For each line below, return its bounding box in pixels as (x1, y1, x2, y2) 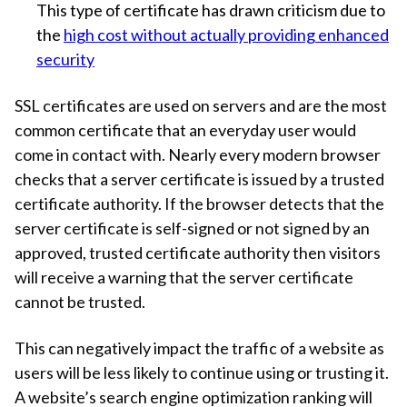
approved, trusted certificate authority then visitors (15, 242, 381, 263)
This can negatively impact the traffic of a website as (15, 337, 384, 358)
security (36, 48, 94, 69)
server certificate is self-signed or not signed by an (15, 217, 370, 238)
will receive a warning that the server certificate (15, 266, 353, 287)
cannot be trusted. (15, 291, 145, 312)
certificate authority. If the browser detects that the (15, 193, 384, 213)
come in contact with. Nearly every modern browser (15, 144, 381, 164)
